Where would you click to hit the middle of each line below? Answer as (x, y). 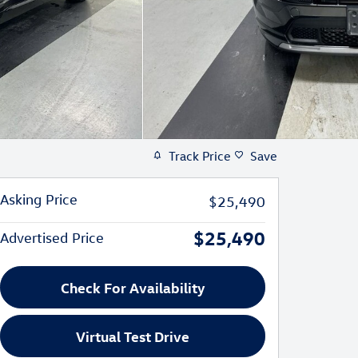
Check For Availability (133, 287)
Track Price (200, 155)
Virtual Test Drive (133, 336)
